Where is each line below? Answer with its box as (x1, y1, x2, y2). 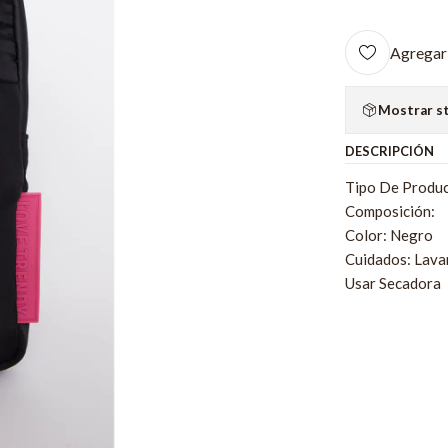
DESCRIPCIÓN (345, 143, 435, 160)
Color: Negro (345, 226, 434, 245)
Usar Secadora (345, 274, 442, 293)
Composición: (345, 202, 436, 221)
